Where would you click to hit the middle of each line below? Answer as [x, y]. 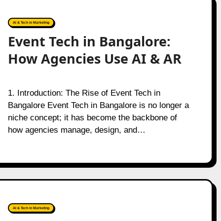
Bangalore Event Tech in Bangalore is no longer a [98, 105]
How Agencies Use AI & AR [94, 58]
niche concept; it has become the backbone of [92, 118]
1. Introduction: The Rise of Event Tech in [11, 93]
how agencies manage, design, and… [76, 130]
